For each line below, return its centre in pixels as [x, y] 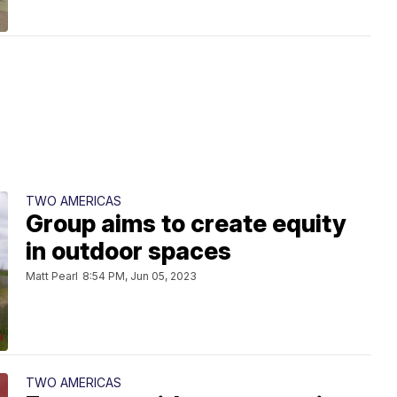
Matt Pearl [52, 276]
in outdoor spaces [128, 252]
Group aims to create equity [186, 224]
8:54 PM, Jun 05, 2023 [140, 276]
